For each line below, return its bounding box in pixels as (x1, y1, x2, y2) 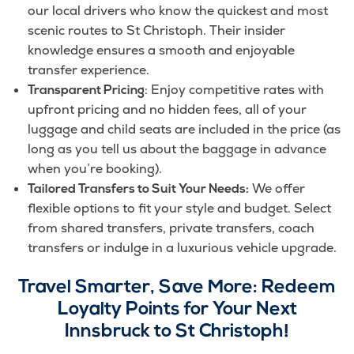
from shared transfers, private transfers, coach (28, 220, 315, 237)
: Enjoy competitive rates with (145, 81, 325, 99)
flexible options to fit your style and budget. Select (28, 200, 332, 217)
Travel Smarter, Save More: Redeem (18, 278, 336, 298)
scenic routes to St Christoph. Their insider (28, 22, 286, 40)
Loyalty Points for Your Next (57, 300, 297, 320)
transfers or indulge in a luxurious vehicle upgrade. (28, 239, 337, 257)
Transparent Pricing (28, 85, 145, 98)
